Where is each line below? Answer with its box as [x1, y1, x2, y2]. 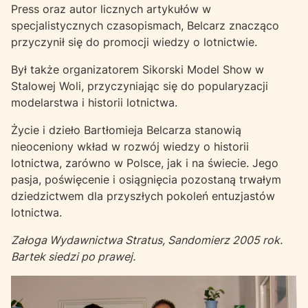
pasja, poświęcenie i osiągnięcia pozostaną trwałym [11, 173, 281, 187]
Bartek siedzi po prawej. [11, 250, 135, 264]
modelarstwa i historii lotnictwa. [11, 96, 177, 110]
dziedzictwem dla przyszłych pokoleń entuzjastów [11, 189, 275, 203]
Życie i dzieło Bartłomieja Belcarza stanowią [11, 123, 241, 137]
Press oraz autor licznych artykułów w [11, 2, 211, 16]
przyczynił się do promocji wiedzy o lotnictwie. [11, 35, 257, 49]
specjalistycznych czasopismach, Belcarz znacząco [11, 19, 279, 33]
